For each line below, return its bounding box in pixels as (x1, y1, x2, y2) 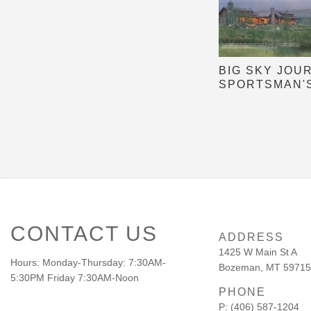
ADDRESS (219, 231, 284, 243)
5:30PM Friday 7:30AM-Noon (10, 272, 139, 283)
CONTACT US (10, 222, 158, 245)
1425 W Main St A (219, 246, 297, 258)
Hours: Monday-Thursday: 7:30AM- (10, 257, 166, 268)
